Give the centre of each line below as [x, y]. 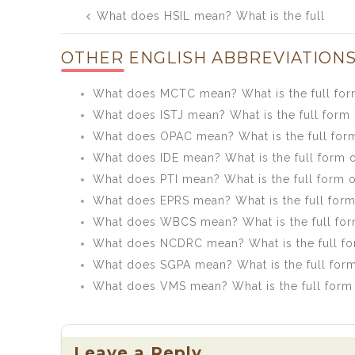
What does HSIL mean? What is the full [211, 15]
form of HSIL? [285, 38]
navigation [122, 22]
